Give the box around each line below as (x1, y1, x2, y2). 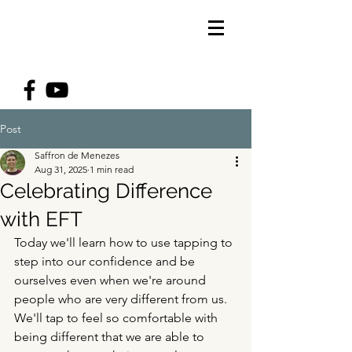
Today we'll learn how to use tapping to (14, 235, 236, 250)
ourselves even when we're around (14, 273, 209, 288)
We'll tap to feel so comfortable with (14, 310, 221, 325)
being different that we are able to (14, 329, 207, 344)
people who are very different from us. (14, 291, 230, 306)
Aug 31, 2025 (35, 163, 87, 175)
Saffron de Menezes (35, 149, 119, 161)
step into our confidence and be (14, 254, 198, 269)
